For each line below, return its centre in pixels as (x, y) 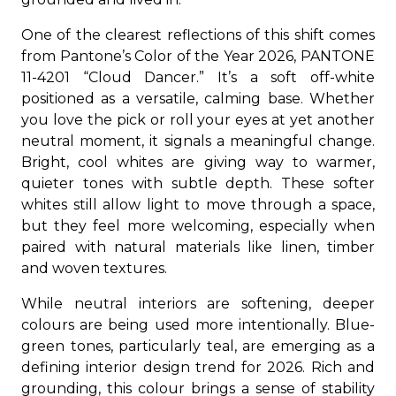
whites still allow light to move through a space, (198, 205)
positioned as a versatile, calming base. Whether (198, 99)
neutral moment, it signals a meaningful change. (198, 141)
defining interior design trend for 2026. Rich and (198, 367)
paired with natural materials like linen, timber (198, 247)
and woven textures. (94, 268)
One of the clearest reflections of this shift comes (198, 35)
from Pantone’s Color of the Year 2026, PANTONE (198, 56)
